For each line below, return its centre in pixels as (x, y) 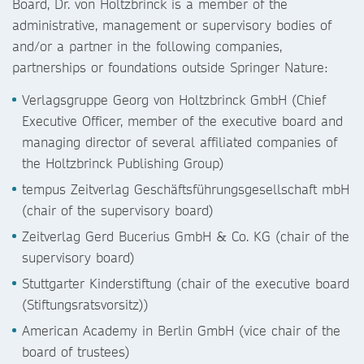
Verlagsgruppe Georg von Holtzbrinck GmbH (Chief (174, 100)
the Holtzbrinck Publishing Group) (123, 163)
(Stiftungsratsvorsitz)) (85, 304)
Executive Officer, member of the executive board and (182, 121)
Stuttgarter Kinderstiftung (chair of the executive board (186, 283)
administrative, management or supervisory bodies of (172, 25)
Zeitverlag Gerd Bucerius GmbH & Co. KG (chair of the (186, 236)
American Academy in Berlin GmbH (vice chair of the (181, 330)
